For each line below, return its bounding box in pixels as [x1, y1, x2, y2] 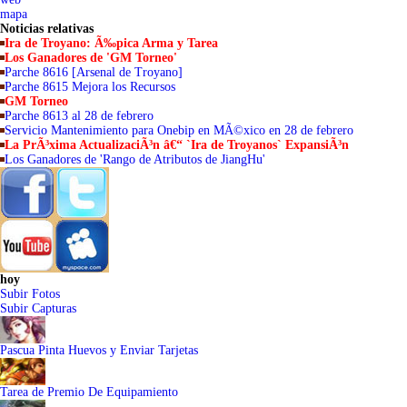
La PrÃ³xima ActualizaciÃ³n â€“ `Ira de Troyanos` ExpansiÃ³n [5, 138, 349, 152]
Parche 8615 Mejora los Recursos [5, 80, 175, 94]
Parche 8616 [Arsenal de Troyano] [5, 65, 183, 79]
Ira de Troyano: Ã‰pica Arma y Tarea [5, 36, 218, 50]
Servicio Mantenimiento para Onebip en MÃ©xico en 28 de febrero [5, 124, 353, 137]
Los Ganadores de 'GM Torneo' [5, 51, 177, 65]
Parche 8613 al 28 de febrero [5, 109, 154, 123]
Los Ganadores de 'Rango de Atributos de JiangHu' [5, 153, 265, 166]
